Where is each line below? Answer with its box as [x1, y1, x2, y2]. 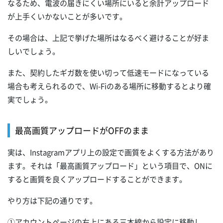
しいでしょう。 [7, 45, 60, 57]
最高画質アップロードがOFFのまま [15, 123, 149, 136]
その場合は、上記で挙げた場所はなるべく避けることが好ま [7, 32, 209, 43]
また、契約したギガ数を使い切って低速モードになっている [7, 67, 209, 78]
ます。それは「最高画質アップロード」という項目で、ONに [7, 160, 213, 171]
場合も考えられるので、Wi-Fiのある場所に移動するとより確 [7, 80, 211, 92]
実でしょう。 [7, 94, 52, 105]
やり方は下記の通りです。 [7, 195, 97, 206]
